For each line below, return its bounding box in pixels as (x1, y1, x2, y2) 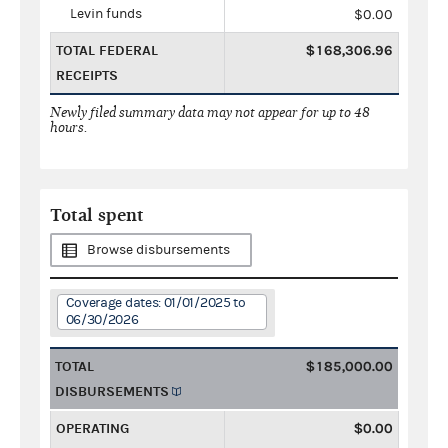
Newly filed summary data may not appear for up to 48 (50, 103, 370, 121)
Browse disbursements (87, 241, 230, 258)
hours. (50, 118, 88, 136)
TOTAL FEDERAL (56, 41, 158, 59)
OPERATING (56, 419, 129, 437)
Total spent (50, 204, 144, 226)
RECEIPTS (56, 66, 118, 84)
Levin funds (70, 5, 142, 22)
